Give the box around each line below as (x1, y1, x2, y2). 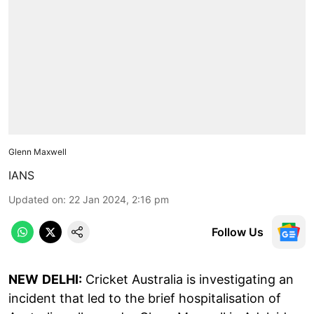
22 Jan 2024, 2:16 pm (69, 193, 169, 205)
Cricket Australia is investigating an (82, 271, 294, 287)
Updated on (8, 193, 63, 205)
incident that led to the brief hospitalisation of (8, 290, 281, 306)
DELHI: (42, 271, 82, 287)
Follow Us (212, 224, 264, 239)
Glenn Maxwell (8, 146, 69, 157)
